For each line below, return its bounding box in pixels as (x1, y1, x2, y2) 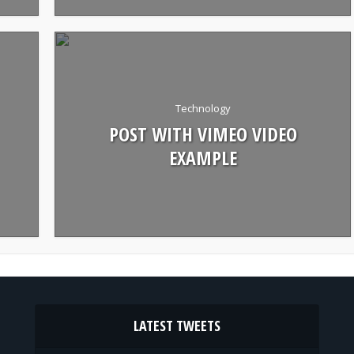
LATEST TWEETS (133, 316, 220, 335)
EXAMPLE (168, 144, 237, 171)
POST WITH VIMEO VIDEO (108, 120, 297, 147)
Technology (175, 100, 231, 115)
